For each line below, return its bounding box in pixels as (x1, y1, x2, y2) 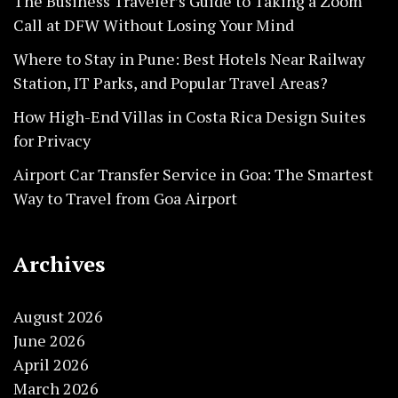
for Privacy (13, 130, 91, 152)
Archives (13, 250, 105, 279)
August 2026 (13, 306, 103, 328)
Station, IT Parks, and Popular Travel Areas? (13, 72, 328, 94)
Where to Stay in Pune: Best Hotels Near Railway (13, 48, 365, 70)
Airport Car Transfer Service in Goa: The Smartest (13, 163, 373, 186)
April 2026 (13, 354, 89, 376)
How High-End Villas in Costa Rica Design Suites (13, 106, 366, 128)
